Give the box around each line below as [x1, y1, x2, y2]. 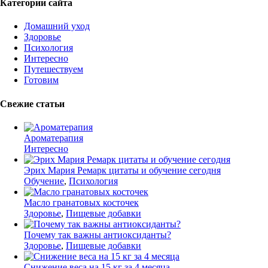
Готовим [24, 75, 59, 86]
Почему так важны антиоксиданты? [24, 229, 171, 240]
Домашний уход [24, 21, 90, 32]
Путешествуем [24, 64, 83, 75]
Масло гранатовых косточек [24, 197, 139, 208]
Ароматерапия [24, 132, 83, 143]
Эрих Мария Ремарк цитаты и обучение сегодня [24, 165, 221, 175]
